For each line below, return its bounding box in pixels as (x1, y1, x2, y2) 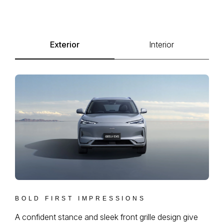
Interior (149, 39, 174, 50)
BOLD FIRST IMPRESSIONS (15, 194, 146, 202)
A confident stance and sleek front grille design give (15, 211, 198, 222)
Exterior (49, 39, 79, 50)
